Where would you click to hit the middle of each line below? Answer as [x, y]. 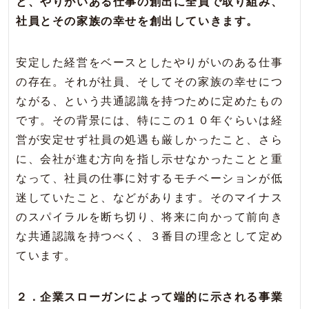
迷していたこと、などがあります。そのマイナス [150, 198]
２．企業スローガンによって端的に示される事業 [150, 297]
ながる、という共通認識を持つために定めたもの [150, 101]
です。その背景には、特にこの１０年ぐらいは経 [150, 121]
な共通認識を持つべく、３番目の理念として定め [150, 237]
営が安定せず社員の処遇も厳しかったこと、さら [150, 140]
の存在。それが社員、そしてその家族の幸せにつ [150, 82]
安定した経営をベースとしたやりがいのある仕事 [150, 63]
